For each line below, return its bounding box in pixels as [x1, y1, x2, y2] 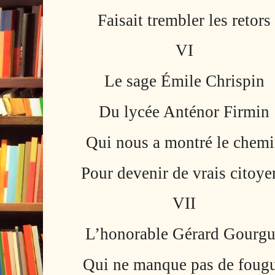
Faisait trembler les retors [98, 10, 271, 29]
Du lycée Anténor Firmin [99, 102, 270, 121]
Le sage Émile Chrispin [104, 72, 265, 91]
